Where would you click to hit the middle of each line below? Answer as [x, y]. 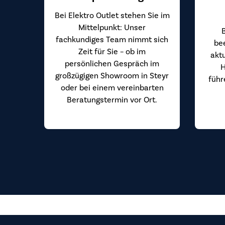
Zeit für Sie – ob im [112, 51]
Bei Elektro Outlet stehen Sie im [112, 15]
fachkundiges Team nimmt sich [112, 39]
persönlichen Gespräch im [112, 64]
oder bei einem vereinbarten [112, 88]
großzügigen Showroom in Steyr [112, 76]
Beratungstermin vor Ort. [112, 100]
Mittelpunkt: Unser [112, 27]
